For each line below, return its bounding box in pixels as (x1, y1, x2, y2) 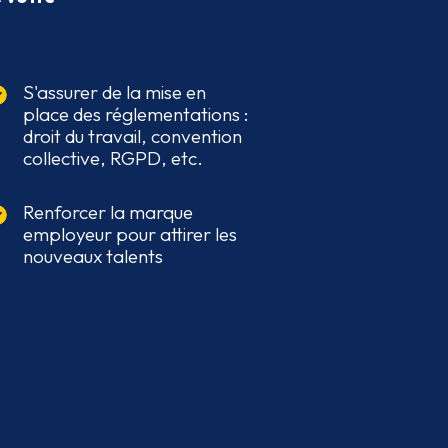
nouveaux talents (22, 244, 163, 269)
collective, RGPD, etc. (22, 146, 203, 171)
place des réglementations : (22, 102, 249, 127)
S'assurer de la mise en (22, 80, 206, 105)
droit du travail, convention (22, 124, 242, 149)
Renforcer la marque (22, 200, 193, 225)
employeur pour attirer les (22, 222, 237, 247)
